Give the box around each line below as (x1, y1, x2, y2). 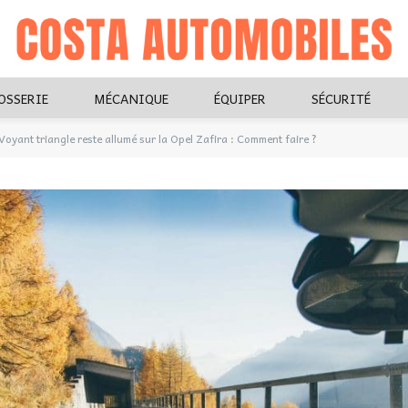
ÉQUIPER (214, 87, 266, 108)
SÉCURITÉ (311, 87, 371, 108)
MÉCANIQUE (94, 87, 168, 108)
